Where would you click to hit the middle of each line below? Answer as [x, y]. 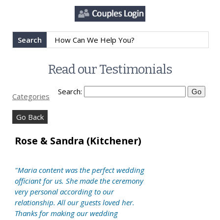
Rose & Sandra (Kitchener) [78, 141]
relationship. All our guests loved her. [75, 203]
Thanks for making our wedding [66, 213]
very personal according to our [64, 192]
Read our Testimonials [110, 70]
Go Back [30, 117]
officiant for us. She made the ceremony [79, 181]
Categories [31, 96]
